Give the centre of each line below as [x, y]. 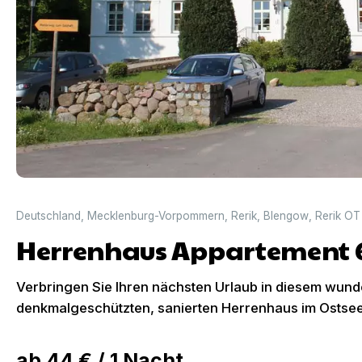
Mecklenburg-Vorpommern [156, 216]
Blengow [286, 216]
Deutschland [48, 216]
